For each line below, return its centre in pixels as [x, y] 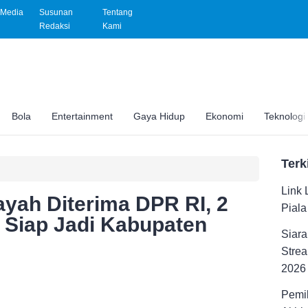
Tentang [118, 12]
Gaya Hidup [159, 116]
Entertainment [82, 116]
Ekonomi [224, 116]
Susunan [56, 12]
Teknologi [285, 116]
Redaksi [54, 26]
